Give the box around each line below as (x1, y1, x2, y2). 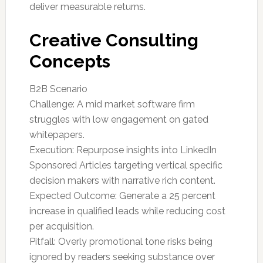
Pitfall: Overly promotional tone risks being (29, 236, 213, 247)
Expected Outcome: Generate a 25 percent (29, 190, 215, 201)
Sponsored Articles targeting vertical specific (29, 160, 222, 171)
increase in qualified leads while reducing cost (29, 205, 225, 217)
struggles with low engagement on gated (29, 114, 208, 125)
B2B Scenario (29, 83, 87, 95)
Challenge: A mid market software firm (29, 99, 195, 110)
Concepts (29, 51, 110, 72)
